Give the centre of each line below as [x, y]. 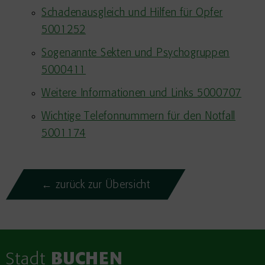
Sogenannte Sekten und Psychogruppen [136, 53]
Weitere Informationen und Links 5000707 [142, 93]
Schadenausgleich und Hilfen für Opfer [132, 13]
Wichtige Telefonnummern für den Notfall [139, 117]
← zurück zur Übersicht [96, 185]
